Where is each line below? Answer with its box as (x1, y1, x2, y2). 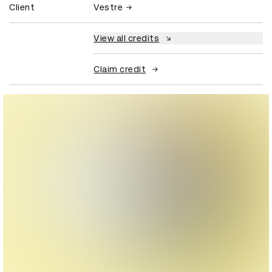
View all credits (93, 33, 160, 43)
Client (9, 2, 35, 12)
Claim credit (93, 64, 146, 74)
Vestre (93, 2, 123, 12)
